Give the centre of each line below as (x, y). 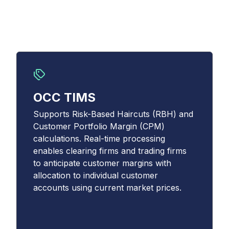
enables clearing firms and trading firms (110, 151)
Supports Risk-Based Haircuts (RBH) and (113, 114)
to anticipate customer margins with (102, 163)
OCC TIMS (64, 97)
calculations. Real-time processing (99, 139)
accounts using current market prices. (107, 188)
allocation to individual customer (96, 175)
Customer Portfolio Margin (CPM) (99, 126)
